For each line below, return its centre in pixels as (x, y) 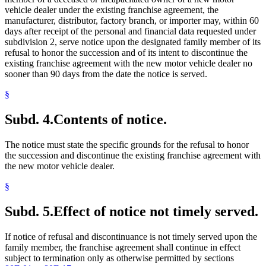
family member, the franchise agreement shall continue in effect (123, 247)
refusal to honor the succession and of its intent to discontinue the (126, 53)
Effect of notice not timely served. (156, 211)
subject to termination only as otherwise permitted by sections (119, 258)
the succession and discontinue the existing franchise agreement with (133, 155)
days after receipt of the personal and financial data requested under (130, 31)
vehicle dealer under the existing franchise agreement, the (112, 10)
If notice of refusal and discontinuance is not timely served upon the (131, 236)
